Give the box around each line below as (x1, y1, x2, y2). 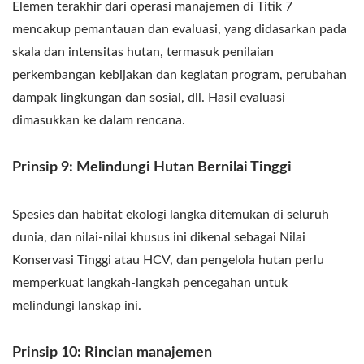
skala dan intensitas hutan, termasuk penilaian (12, 45, 274, 58)
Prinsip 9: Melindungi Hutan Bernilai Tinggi (12, 159, 292, 175)
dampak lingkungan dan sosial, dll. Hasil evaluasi (12, 90, 285, 104)
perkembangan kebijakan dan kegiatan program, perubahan (12, 67, 347, 81)
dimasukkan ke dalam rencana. (12, 113, 185, 127)
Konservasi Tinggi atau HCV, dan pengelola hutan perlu (12, 253, 324, 266)
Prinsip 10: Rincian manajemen (12, 344, 212, 360)
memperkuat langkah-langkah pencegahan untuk (12, 275, 288, 289)
